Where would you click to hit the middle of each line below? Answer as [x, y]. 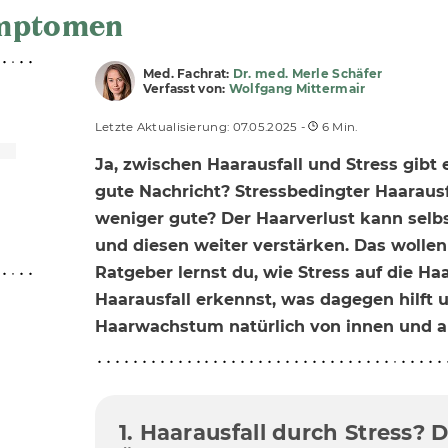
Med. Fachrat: [187, 73]
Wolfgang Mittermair [297, 88]
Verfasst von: [185, 88]
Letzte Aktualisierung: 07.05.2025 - [201, 127]
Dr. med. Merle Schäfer [307, 73]
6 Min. [338, 127]
